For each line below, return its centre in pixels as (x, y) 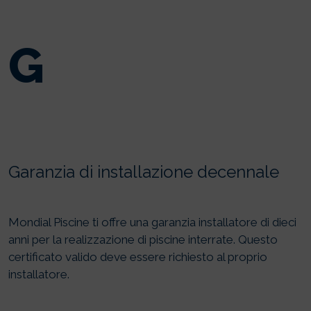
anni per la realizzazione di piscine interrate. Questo (143, 240)
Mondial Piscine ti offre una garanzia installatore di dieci (152, 222)
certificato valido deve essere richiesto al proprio (138, 257)
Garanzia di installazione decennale (144, 172)
